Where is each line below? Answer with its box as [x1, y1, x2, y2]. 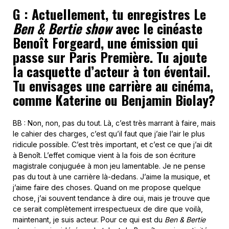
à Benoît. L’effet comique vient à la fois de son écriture [13, 151, 196, 160]
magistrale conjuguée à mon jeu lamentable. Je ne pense [13, 162, 205, 171]
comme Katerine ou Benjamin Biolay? [13, 90, 215, 110]
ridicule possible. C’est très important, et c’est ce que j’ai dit [13, 140, 212, 149]
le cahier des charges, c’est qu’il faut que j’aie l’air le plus [13, 129, 205, 139]
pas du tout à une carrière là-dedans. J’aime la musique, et [13, 172, 210, 181]
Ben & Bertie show [13, 18, 112, 39]
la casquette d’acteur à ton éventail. [13, 61, 210, 82]
